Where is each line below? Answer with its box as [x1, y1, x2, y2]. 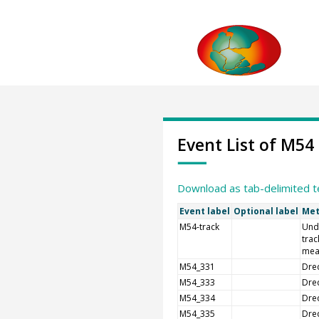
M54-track [179, 221, 219, 233]
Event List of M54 [177, 133, 314, 156]
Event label [179, 205, 230, 217]
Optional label [233, 205, 298, 217]
